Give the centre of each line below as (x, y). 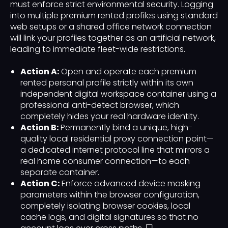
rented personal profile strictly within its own (107, 83)
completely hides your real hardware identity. (110, 117)
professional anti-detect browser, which (100, 105)
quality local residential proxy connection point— (117, 139)
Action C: (40, 184)
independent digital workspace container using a (118, 94)
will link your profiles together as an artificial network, (113, 38)
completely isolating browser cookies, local (105, 206)
